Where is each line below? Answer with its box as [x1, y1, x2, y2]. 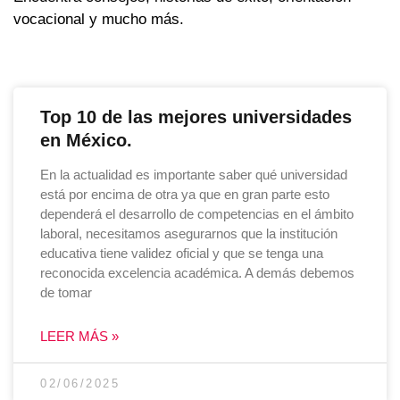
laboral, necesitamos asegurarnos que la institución [40, 226, 337, 242]
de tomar [40, 285, 92, 301]
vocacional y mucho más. [13, 11, 184, 28]
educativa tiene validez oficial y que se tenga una [40, 246, 323, 262]
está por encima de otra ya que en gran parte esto [40, 187, 329, 203]
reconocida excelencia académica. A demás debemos [40, 265, 354, 281]
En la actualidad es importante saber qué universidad [40, 167, 347, 183]
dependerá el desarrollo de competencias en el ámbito [40, 206, 354, 222]
